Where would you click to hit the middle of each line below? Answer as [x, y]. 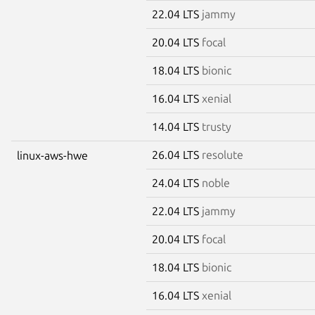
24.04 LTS [177, 182]
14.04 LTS [177, 126]
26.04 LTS [177, 154]
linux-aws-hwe [52, 155]
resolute [223, 154]
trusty [217, 126]
